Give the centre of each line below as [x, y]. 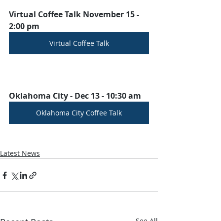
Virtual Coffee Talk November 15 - [75, 14]
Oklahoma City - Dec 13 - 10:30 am [75, 96]
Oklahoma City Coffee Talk [79, 113]
